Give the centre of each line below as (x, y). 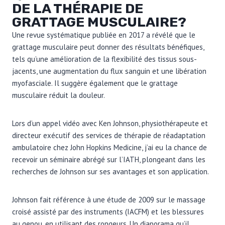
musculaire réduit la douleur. (59, 95)
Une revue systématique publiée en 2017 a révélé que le (104, 35)
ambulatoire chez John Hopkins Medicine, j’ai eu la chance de (109, 147)
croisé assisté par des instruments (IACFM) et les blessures (108, 211)
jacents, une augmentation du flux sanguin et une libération (109, 71)
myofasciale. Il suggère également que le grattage (95, 83)
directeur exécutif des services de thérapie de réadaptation (109, 135)
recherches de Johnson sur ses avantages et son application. (110, 171)
